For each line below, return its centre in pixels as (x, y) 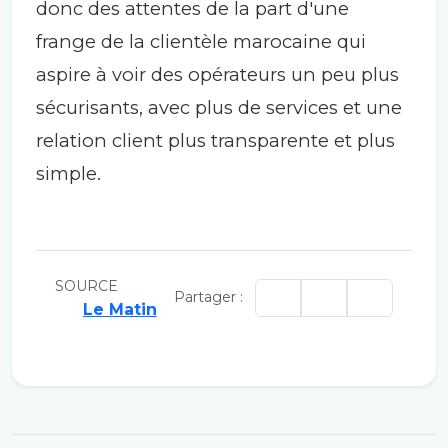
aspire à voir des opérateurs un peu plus (217, 74)
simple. (68, 173)
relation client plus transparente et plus (215, 140)
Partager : (209, 297)
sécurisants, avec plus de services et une (219, 107)
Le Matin (119, 309)
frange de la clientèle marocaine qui (201, 41)
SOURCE (86, 285)
